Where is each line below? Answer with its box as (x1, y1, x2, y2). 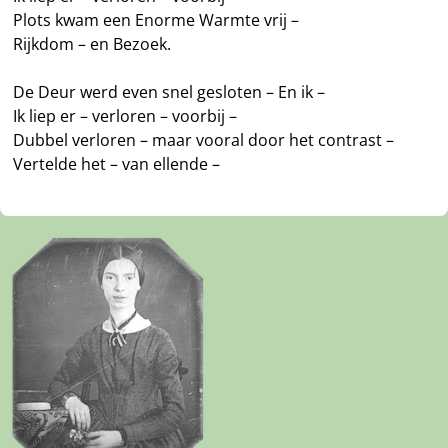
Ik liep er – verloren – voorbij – (13, 105, 238, 128)
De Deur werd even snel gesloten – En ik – (13, 81, 326, 104)
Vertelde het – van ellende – (13, 153, 221, 176)
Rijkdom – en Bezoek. (13, 33, 172, 56)
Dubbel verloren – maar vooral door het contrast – (13, 129, 395, 152)
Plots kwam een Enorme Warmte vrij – (13, 9, 300, 32)
